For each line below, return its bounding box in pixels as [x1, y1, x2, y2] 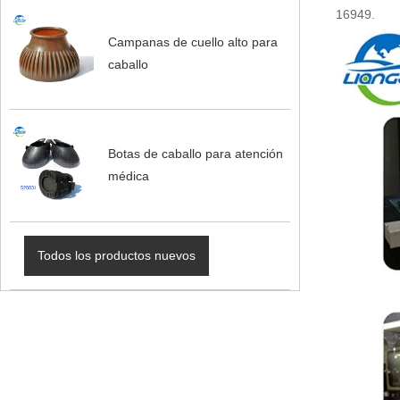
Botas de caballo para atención [107, 146, 283, 162]
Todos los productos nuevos [37, 247, 196, 262]
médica [107, 169, 149, 184]
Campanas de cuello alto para [107, 35, 278, 50]
